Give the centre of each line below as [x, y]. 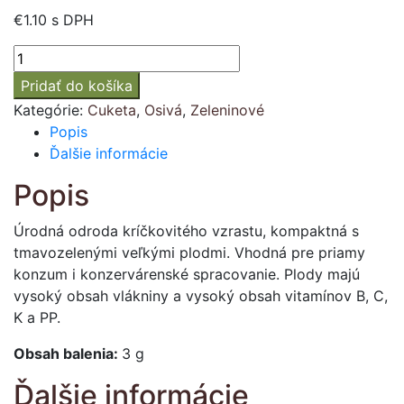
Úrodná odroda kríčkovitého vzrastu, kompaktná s [186, 231]
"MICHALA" [51, 120]
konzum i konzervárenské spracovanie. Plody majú [187, 275]
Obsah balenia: [68, 354]
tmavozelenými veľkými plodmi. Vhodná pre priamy [189, 253]
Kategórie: [50, 110]
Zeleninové [227, 110]
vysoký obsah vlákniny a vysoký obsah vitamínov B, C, [201, 296]
